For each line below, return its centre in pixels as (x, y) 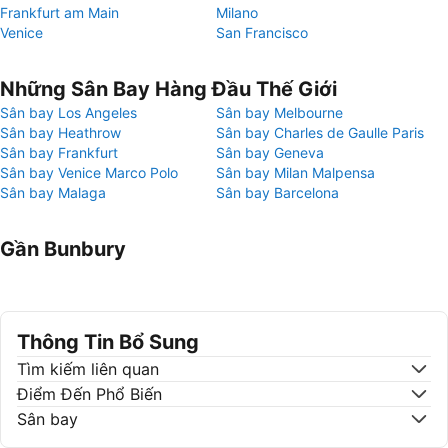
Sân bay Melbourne (279, 112)
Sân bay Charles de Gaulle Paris (320, 132)
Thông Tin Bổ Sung (108, 342)
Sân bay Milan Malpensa (295, 172)
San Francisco (262, 32)
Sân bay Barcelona (277, 192)
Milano (237, 12)
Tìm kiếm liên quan (88, 369)
